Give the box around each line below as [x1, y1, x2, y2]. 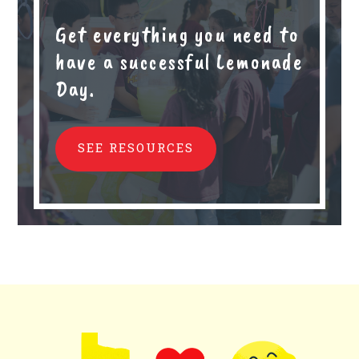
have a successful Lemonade [55, 47, 304, 76]
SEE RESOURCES [78, 139, 195, 156]
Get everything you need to [55, 20, 300, 49]
